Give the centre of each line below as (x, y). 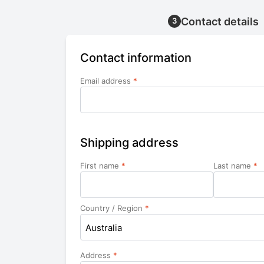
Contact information (136, 58)
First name (101, 166)
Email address (107, 81)
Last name (233, 166)
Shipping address (129, 143)
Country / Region (113, 208)
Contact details (220, 22)
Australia (104, 228)
